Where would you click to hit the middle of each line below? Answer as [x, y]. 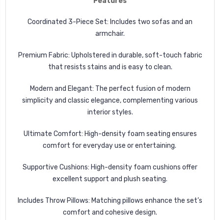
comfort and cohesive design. [110, 212]
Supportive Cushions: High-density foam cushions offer [110, 167]
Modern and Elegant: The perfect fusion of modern [110, 88]
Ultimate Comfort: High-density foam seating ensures [110, 134]
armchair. [110, 33]
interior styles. [110, 112]
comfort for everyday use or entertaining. [109, 145]
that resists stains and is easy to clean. [110, 67]
